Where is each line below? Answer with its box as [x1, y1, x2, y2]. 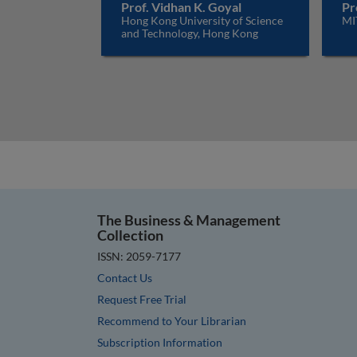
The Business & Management [97, 211, 280, 229]
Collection [97, 226, 163, 244]
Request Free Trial [97, 292, 186, 306]
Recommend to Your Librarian [97, 313, 246, 328]
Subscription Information [97, 335, 222, 349]
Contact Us [97, 270, 152, 284]
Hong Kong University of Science [121, 14, 283, 27]
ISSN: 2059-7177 [97, 249, 181, 263]
